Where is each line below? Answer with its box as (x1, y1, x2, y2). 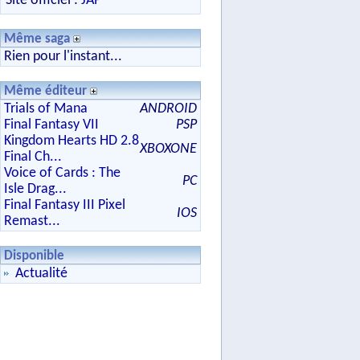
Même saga (4, 32, 73, 46)
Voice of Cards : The (4, 166, 121, 181)
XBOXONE (140, 141, 197, 157)
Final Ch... (4, 149, 62, 165)
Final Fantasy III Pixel (4, 198, 125, 213)
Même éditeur (4, 84, 90, 98)
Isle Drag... (4, 182, 67, 197)
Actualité (15, 266, 67, 281)
